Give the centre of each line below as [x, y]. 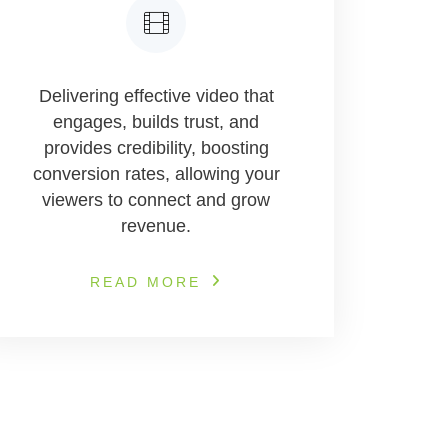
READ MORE [145, 282]
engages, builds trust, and [156, 122]
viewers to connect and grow [156, 200]
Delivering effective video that [156, 96]
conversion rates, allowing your [156, 174]
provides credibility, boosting [156, 148]
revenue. [156, 226]
